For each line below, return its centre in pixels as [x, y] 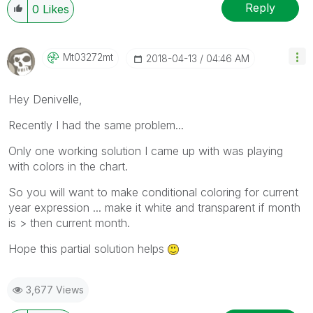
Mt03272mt [88, 57]
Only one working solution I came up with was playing [146, 151]
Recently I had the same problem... [96, 125]
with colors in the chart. [68, 166]
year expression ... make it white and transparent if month [154, 207]
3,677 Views [55, 289]
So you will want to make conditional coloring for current [153, 192]
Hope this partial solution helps [88, 248]
